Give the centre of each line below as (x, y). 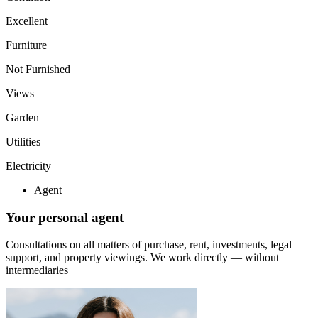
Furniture (26, 45)
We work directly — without (215, 258)
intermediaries (37, 270)
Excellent (27, 21)
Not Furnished (38, 69)
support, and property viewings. (78, 258)
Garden (22, 117)
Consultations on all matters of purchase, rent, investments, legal (149, 245)
